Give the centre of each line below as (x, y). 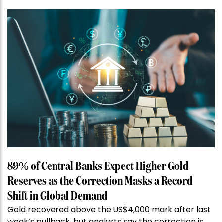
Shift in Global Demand (57, 196)
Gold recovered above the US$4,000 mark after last (109, 210)
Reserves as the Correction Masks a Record (100, 182)
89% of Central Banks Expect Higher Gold (98, 167)
